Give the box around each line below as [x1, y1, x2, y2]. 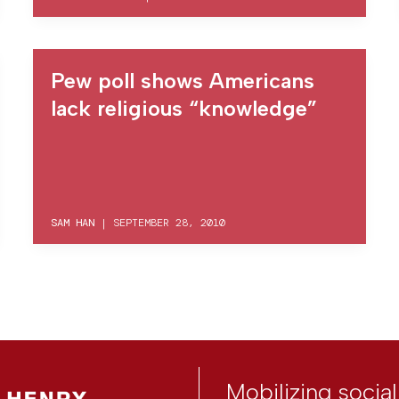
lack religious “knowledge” [51, 95, 318, 121]
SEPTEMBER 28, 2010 [113, 216, 226, 230]
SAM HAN [51, 216, 95, 230]
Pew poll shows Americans [51, 68, 315, 94]
